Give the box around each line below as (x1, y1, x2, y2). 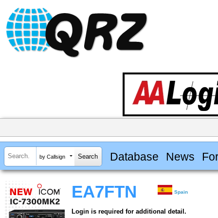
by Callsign (39, 153, 65, 160)
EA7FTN (72, 182, 137, 201)
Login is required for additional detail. (72, 208, 186, 216)
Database (109, 150, 159, 163)
